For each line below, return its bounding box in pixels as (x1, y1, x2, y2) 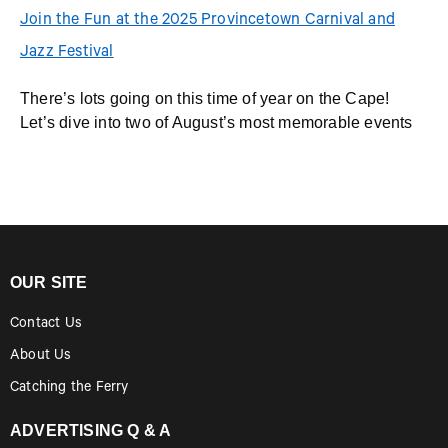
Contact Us (10, 316, 82, 333)
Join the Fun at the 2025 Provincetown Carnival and (20, 11, 396, 30)
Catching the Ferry (10, 380, 129, 397)
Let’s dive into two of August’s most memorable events (20, 113, 413, 131)
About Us (10, 348, 72, 365)
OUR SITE (10, 273, 88, 291)
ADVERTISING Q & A (10, 421, 172, 439)
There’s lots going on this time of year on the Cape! (20, 89, 390, 107)
